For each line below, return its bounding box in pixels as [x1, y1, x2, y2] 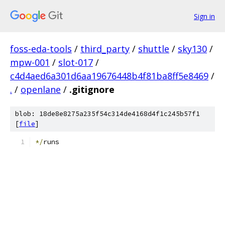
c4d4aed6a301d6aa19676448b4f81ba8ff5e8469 [10, 70, 208, 82]
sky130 [178, 43, 207, 55]
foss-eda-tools [10, 43, 72, 55]
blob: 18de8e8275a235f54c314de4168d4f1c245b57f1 [15, 109, 200, 118]
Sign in [194, 11, 215, 21]
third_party [80, 43, 130, 55]
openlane [21, 83, 61, 95]
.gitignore [69, 83, 115, 95]
